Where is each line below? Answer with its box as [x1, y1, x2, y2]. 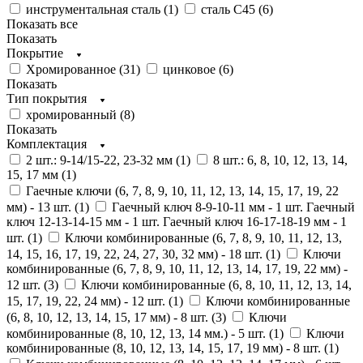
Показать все [6, 17, 78, 31]
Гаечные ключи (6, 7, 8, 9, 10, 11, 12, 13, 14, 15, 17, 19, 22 [26, 184, 339, 198]
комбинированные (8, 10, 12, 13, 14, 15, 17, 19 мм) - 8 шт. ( [6, 341, 328, 355]
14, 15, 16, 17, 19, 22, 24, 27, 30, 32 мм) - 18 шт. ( [6, 247, 270, 261]
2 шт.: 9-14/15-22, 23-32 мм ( [26, 153, 180, 167]
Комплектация [6, 137, 87, 151]
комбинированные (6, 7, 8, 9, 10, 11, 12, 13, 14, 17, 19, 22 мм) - [6, 262, 348, 275]
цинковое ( [163, 62, 223, 76]
